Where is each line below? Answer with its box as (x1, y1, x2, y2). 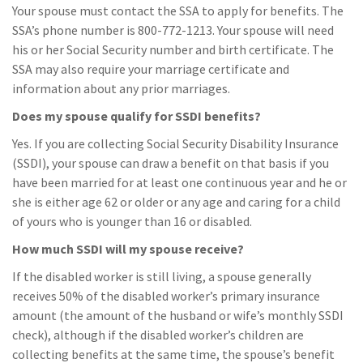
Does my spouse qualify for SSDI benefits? (12, 108, 261, 124)
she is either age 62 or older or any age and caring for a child (12, 194, 340, 210)
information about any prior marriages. (12, 80, 230, 96)
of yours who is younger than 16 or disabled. (12, 213, 252, 229)
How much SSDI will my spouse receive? (12, 241, 244, 257)
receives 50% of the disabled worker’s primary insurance (12, 288, 320, 304)
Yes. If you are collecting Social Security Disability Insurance (12, 135, 339, 152)
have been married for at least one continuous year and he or (12, 174, 347, 190)
